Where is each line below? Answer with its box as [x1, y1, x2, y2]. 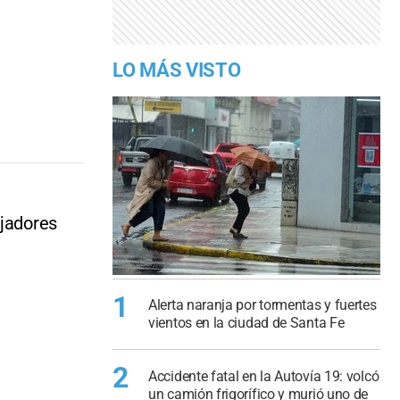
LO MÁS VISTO [112, 58, 241, 81]
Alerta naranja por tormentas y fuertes [148, 296, 377, 314]
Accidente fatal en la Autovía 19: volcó [148, 367, 379, 385]
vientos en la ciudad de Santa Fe [148, 314, 345, 332]
